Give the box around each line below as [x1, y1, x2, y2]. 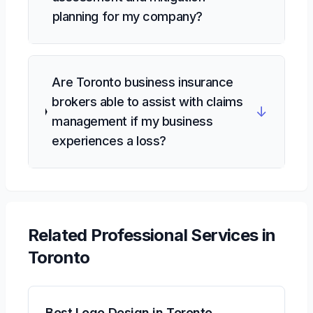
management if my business [52, 114, 213, 129]
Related [28, 225, 92, 245]
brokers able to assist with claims [52, 94, 243, 109]
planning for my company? [52, 9, 203, 24]
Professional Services [91, 225, 259, 245]
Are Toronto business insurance [52, 75, 233, 89]
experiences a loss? [52, 133, 166, 148]
